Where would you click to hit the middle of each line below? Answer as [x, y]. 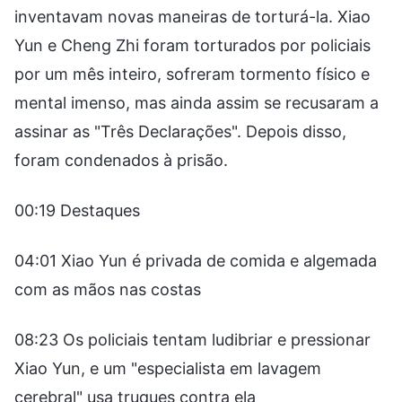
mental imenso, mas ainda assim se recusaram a [197, 102]
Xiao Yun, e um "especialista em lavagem [168, 368]
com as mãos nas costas [108, 289]
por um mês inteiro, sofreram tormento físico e [192, 74]
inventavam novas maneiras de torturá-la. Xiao [192, 16]
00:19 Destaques [77, 210]
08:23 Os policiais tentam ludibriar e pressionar [192, 339]
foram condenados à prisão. [121, 160]
